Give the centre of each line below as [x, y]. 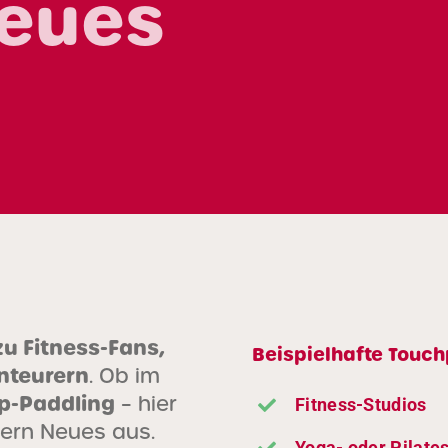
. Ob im [125, 375]
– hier [146, 403]
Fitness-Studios [361, 404]
